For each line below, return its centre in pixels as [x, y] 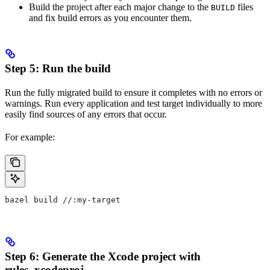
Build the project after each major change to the [120, 7]
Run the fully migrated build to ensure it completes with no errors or [133, 92]
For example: [30, 137]
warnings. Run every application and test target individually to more [133, 103]
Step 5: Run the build [58, 68]
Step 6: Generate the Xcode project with [103, 257]
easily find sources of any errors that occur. [86, 114]
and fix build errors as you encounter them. [110, 17]
